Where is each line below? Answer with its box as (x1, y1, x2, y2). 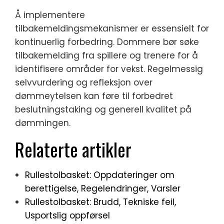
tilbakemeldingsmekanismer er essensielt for (15, 22, 209, 35)
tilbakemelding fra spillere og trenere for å (15, 49, 198, 62)
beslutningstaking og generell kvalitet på (15, 103, 191, 116)
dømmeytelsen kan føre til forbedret (15, 90, 173, 102)
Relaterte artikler (15, 135, 131, 163)
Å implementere (15, 9, 85, 21)
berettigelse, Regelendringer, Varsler (25, 182, 180, 195)
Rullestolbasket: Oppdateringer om (25, 169, 174, 181)
